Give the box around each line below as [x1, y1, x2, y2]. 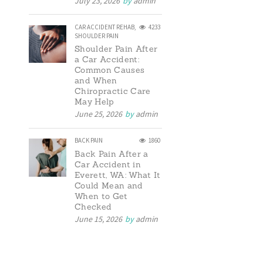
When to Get [74, 190, 128, 201]
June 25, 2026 [74, 109, 122, 120]
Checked [74, 201, 112, 212]
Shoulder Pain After [74, 43, 158, 55]
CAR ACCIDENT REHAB [74, 22, 134, 31]
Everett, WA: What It [74, 169, 160, 180]
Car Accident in [74, 159, 141, 170]
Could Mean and [74, 180, 143, 191]
